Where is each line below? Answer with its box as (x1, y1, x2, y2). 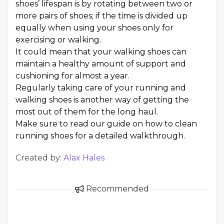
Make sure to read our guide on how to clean (15, 119, 197, 128)
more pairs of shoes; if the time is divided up (15, 11, 187, 20)
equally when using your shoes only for (15, 23, 173, 32)
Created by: (15, 153, 63, 162)
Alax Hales (63, 153, 104, 162)
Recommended (84, 184, 149, 193)
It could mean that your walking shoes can (15, 47, 186, 56)
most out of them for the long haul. (15, 107, 158, 116)
